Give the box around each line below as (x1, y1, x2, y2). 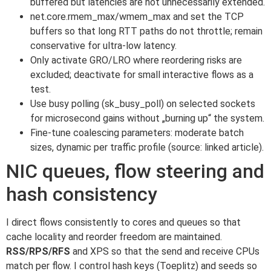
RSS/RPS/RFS (6, 245, 70, 257)
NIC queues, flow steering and (6, 159, 264, 183)
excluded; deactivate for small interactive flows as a (30, 68, 253, 80)
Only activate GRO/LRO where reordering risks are (30, 54, 242, 66)
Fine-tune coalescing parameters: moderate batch (30, 126, 244, 139)
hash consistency (6, 182, 157, 206)
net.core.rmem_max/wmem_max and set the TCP (30, 10, 244, 22)
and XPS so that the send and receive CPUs (70, 245, 260, 257)
